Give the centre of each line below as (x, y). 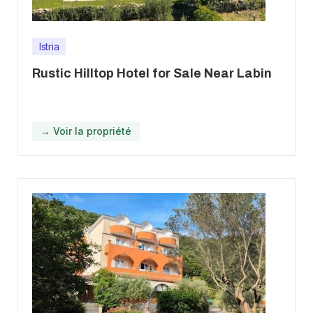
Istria (49, 47)
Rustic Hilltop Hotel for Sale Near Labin (152, 74)
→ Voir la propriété (86, 131)
